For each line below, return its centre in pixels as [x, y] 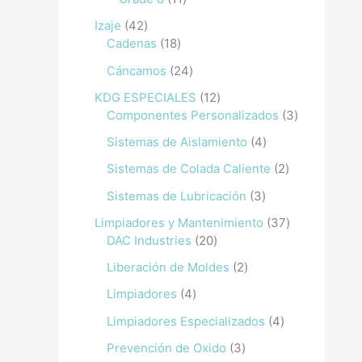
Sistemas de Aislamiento [177, 142]
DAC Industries [149, 240]
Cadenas [132, 44]
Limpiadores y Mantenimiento [179, 222]
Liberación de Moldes [168, 267]
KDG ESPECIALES [145, 97]
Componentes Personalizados [193, 115]
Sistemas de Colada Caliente [189, 169]
